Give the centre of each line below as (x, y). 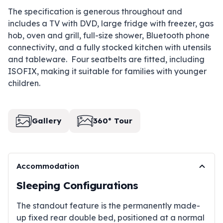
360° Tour (113, 121)
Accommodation (48, 166)
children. (24, 83)
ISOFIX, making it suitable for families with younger (107, 71)
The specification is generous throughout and (95, 12)
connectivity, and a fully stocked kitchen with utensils (110, 48)
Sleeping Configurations (77, 185)
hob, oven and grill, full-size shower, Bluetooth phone (109, 36)
